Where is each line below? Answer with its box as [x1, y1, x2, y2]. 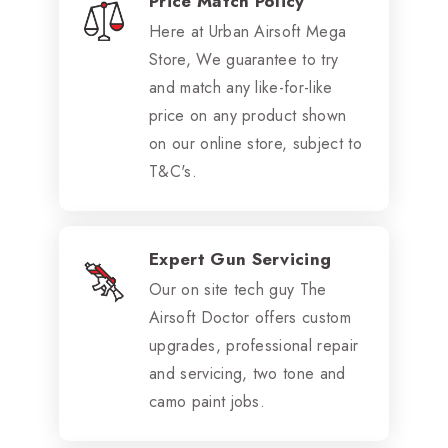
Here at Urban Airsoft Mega [149, 19, 347, 43]
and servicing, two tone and [149, 361, 346, 385]
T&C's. [149, 159, 197, 183]
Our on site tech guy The [149, 277, 327, 301]
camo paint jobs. [149, 389, 266, 413]
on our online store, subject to [149, 131, 362, 155]
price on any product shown [149, 103, 347, 127]
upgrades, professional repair [149, 333, 359, 357]
